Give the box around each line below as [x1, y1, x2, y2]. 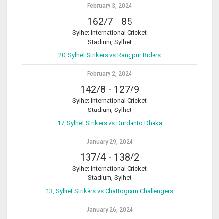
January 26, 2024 [86, 206, 133, 214]
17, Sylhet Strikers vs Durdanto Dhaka [57, 119, 162, 127]
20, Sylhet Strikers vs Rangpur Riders [58, 51, 161, 59]
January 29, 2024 [86, 138, 133, 146]
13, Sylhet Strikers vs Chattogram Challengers [46, 187, 173, 195]
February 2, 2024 [87, 70, 132, 78]
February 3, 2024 [87, 2, 132, 10]
